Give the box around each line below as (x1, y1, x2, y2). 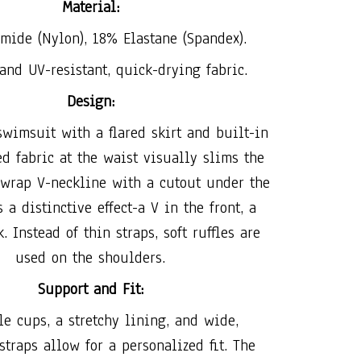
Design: (66, 90, 114, 112)
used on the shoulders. (15, 247, 165, 268)
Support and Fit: (37, 278, 143, 300)
